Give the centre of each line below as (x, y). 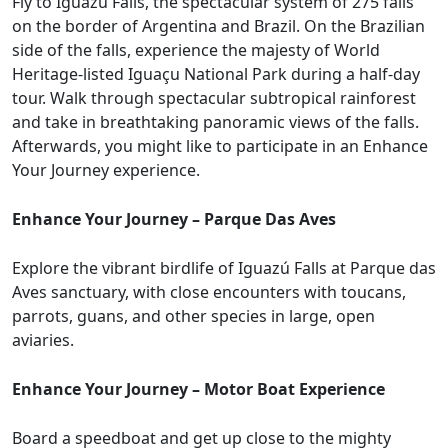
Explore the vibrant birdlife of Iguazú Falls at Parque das (224, 268)
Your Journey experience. (106, 170)
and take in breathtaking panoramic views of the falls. (215, 122)
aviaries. (43, 340)
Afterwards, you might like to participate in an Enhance (220, 146)
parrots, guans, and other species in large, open (193, 316)
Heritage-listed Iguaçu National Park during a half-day (216, 74)
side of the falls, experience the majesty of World (196, 50)
